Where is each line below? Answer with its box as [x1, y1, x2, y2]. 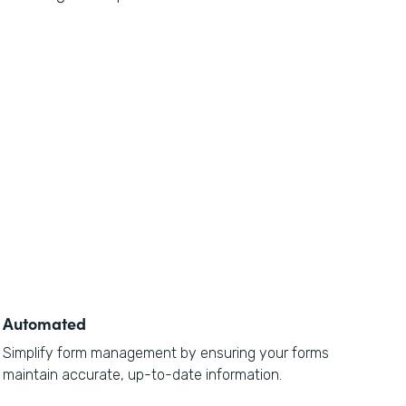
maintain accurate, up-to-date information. [2, 366, 282, 383]
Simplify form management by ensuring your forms [2, 344, 329, 362]
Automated [2, 312, 86, 334]
